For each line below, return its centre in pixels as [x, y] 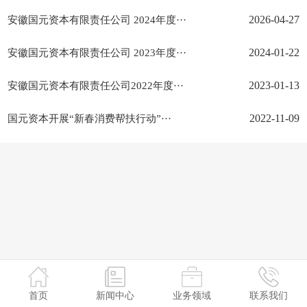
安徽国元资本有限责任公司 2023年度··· [97, 53]
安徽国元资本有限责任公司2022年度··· [96, 86]
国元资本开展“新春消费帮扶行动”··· [90, 119]
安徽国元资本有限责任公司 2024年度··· [97, 20]
